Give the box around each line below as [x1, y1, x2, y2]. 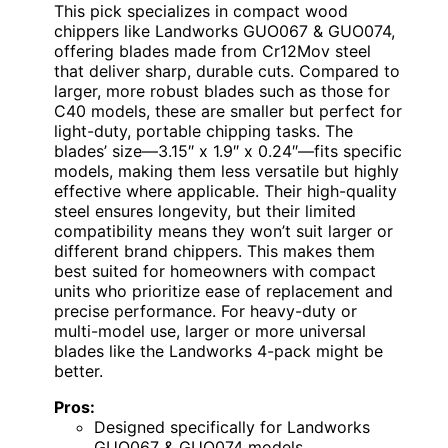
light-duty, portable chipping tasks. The [54, 121, 353, 142]
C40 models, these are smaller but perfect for [54, 101, 402, 122]
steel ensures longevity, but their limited [54, 201, 356, 222]
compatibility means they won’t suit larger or [54, 221, 393, 242]
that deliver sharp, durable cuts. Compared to [54, 61, 400, 82]
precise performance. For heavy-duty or [54, 301, 357, 322]
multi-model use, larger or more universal [54, 321, 366, 342]
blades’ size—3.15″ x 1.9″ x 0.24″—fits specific [54, 141, 402, 162]
